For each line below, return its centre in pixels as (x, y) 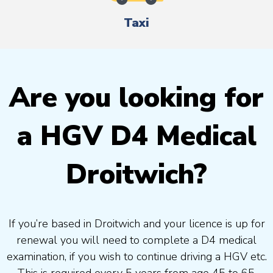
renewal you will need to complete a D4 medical (136, 240)
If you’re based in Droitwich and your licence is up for (136, 223)
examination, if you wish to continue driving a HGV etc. (136, 256)
